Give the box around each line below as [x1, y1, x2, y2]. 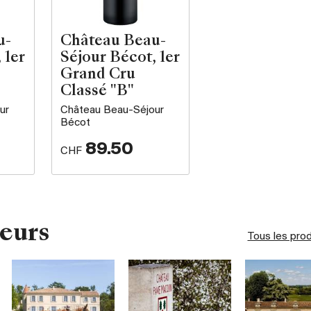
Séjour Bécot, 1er [60, 51, 180, 65]
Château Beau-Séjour [60, 104, 164, 116]
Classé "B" [60, 84, 134, 99]
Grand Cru [60, 67, 135, 82]
